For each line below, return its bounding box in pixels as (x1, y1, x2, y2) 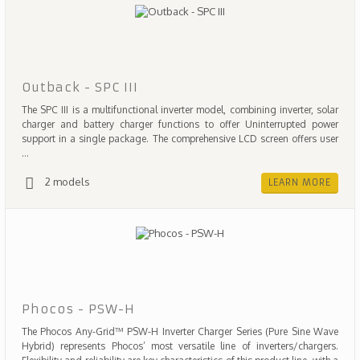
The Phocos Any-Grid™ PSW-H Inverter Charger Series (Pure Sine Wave (22, 325, 338, 337)
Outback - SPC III (22, 80, 138, 95)
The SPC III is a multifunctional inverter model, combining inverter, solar (22, 104, 338, 116)
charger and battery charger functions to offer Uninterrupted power (22, 118, 338, 130)
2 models (45, 175, 90, 188)
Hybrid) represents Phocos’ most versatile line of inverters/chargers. (22, 340, 338, 352)
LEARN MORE (268, 177, 331, 188)
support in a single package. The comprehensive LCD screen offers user (22, 133, 338, 145)
